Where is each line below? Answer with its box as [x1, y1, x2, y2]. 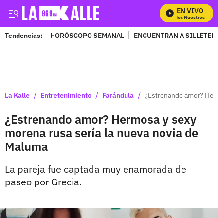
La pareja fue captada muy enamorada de [5, 163, 186, 176]
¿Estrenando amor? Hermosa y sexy [5, 111, 197, 127]
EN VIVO [177, 6, 203, 15]
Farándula [102, 91, 134, 100]
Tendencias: [5, 31, 42, 40]
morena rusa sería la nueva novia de [5, 125, 198, 141]
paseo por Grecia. [5, 175, 82, 188]
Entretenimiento [40, 91, 91, 100]
